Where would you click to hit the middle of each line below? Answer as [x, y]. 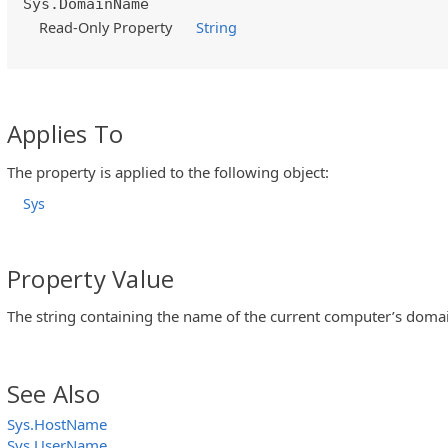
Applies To [65, 134]
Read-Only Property [106, 27]
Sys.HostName [57, 424]
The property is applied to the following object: [168, 171]
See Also [53, 394]
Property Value [91, 278]
